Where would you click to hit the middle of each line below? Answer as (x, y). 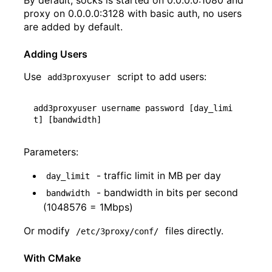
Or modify (48, 231)
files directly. (192, 231)
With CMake (52, 258)
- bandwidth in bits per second (167, 193)
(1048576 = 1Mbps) (88, 207)
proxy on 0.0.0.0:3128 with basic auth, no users (133, 14)
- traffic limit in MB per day (157, 176)
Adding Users (56, 54)
